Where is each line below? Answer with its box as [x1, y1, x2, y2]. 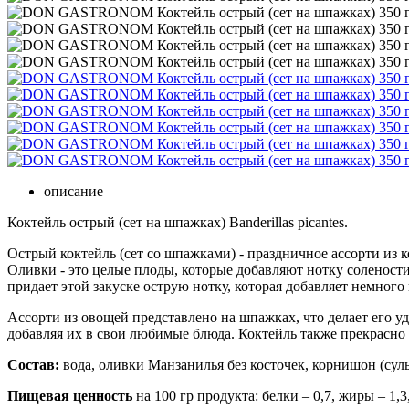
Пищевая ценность [7, 388, 136, 404]
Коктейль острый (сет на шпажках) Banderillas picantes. [7, 215, 351, 230]
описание [44, 184, 103, 199]
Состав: [7, 357, 59, 372]
